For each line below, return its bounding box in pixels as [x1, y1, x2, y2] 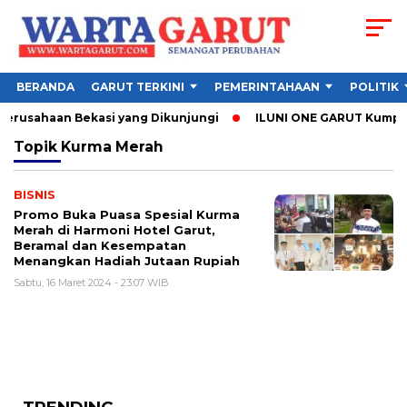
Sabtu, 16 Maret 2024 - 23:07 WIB [14, 276, 169, 290]
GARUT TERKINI [91, 80, 184, 94]
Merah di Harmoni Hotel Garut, [14, 223, 215, 238]
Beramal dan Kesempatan [14, 238, 186, 253]
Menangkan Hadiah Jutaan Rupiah [14, 253, 240, 269]
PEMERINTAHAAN [214, 80, 320, 94]
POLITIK [350, 80, 399, 94]
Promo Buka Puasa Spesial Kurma [14, 207, 240, 223]
